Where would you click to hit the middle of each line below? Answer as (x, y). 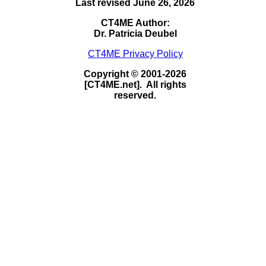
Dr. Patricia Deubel (135, 33)
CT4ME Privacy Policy (135, 53)
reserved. (135, 95)
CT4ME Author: (135, 23)
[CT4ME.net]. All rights (135, 84)
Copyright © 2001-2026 (135, 74)
